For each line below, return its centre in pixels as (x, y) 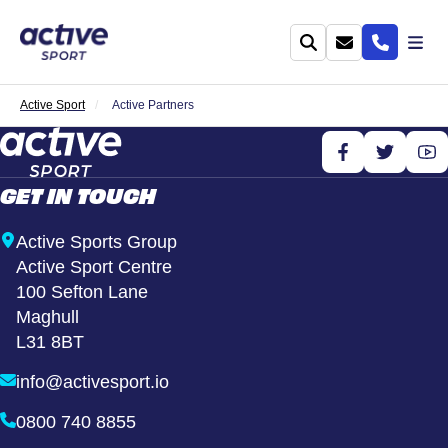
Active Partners (153, 105)
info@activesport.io (92, 382)
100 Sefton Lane (87, 292)
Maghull (53, 317)
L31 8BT (50, 342)
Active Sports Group (102, 242)
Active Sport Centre (94, 267)
